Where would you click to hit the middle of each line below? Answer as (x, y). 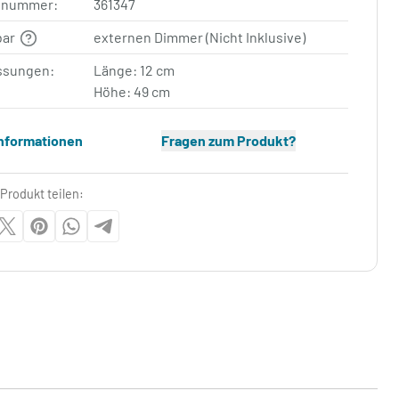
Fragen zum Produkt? (228, 140)
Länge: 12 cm (134, 70)
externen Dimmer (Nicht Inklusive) (200, 37)
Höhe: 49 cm (132, 91)
